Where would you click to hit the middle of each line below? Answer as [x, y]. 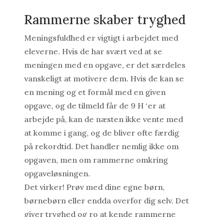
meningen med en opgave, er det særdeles [105, 65]
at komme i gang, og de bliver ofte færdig [101, 133]
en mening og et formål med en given [95, 92]
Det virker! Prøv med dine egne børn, [94, 187]
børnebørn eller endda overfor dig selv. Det [106, 201]
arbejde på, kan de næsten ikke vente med [103, 119]
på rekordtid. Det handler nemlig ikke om [101, 147]
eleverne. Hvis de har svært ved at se [93, 52]
